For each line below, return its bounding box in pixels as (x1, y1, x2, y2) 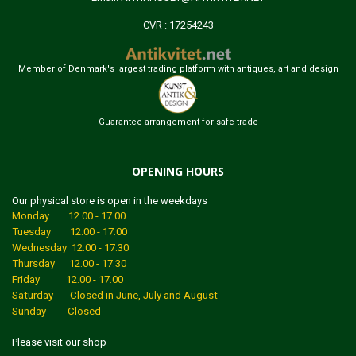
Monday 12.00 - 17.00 (12, 209, 126, 222)
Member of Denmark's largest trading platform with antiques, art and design (17, 63, 339, 74)
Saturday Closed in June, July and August (12, 288, 218, 301)
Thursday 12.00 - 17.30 (12, 257, 126, 269)
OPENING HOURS (132, 163, 224, 179)
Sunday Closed (12, 304, 103, 317)
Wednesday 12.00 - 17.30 (12, 241, 129, 253)
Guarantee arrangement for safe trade (98, 116, 258, 127)
